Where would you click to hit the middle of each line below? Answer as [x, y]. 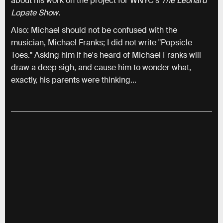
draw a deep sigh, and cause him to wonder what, [101, 67]
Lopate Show [35, 13]
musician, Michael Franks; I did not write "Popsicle [102, 43]
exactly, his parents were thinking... [74, 80]
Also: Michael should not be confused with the [94, 30]
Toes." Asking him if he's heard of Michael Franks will [106, 55]
